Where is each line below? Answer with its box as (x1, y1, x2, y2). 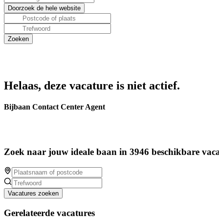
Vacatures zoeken (8, 189, 59, 197)
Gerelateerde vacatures (4, 207, 95, 218)
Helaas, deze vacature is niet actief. (4, 79, 180, 92)
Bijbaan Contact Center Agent (4, 103, 105, 111)
